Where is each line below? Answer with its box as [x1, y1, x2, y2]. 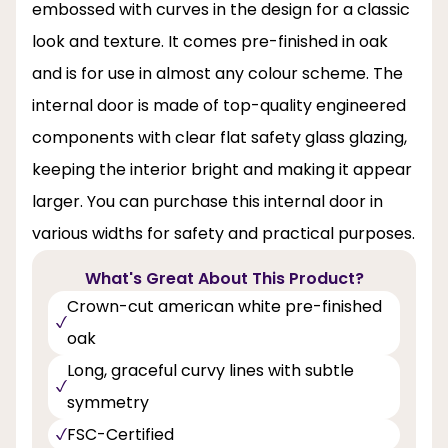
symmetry [67, 391, 149, 415]
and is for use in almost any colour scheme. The [32, 62, 403, 86]
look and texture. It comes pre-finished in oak [32, 30, 388, 54]
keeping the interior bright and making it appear [32, 158, 412, 182]
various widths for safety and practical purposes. [32, 222, 415, 246]
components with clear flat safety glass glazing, [32, 126, 407, 150]
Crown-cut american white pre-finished [67, 295, 382, 319]
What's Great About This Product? [84, 267, 364, 291]
